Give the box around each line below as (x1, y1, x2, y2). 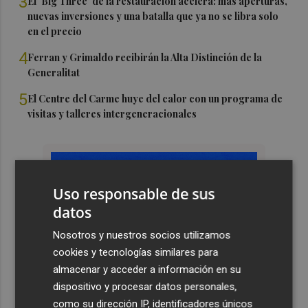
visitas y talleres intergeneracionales (27, 107, 197, 120)
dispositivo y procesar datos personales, (53, 280, 237, 293)
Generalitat (27, 65, 80, 79)
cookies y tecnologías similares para (53, 245, 219, 258)
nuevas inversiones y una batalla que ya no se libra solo (27, 9, 279, 23)
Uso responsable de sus (53, 184, 215, 203)
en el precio (27, 24, 82, 38)
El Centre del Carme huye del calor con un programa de (27, 91, 283, 105)
